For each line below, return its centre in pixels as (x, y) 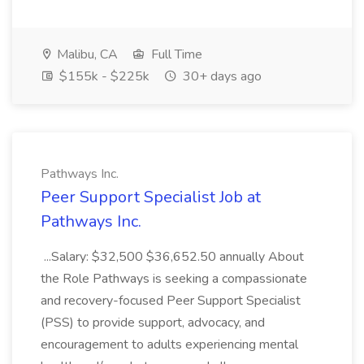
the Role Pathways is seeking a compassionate (174, 279)
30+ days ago (221, 76)
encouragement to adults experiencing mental (169, 344)
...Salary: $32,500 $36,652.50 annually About (172, 257)
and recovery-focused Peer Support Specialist (171, 301)
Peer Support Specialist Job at (151, 197)
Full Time (175, 54)
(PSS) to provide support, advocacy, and (153, 323)
